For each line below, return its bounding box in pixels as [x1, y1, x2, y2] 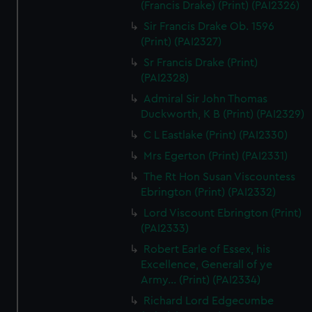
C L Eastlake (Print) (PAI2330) [143, 130, 288, 141]
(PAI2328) [141, 72, 189, 84]
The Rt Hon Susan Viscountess [143, 171, 296, 182]
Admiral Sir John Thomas [143, 93, 268, 104]
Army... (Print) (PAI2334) [141, 274, 261, 286]
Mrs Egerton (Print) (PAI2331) [143, 150, 288, 162]
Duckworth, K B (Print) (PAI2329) [141, 109, 305, 120]
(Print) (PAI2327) [141, 36, 222, 47]
